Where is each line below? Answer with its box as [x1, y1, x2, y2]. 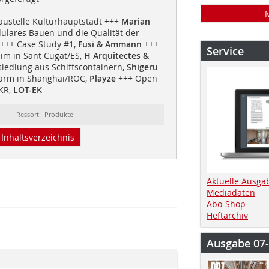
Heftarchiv [207, 209, 248, 221]
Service [207, 44, 244, 58]
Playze [89, 72, 116, 84]
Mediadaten [207, 186, 255, 198]
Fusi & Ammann [77, 38, 142, 50]
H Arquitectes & [81, 49, 149, 61]
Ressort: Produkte [16, 109, 74, 119]
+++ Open [115, 72, 157, 84]
